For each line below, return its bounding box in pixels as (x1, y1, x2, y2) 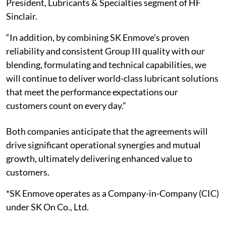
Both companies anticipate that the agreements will (6, 126, 208, 137)
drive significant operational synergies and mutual (6, 139, 201, 151)
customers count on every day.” (6, 100, 126, 111)
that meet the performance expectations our (6, 86, 178, 98)
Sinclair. (6, 11, 37, 22)
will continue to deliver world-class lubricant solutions (6, 73, 218, 84)
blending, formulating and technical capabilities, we (6, 59, 206, 71)
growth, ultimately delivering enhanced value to (6, 153, 192, 164)
